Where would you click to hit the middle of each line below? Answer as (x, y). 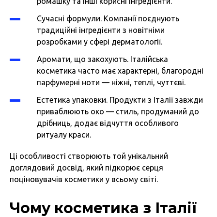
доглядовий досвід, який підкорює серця (86, 168)
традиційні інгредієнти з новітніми (101, 30)
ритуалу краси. (64, 135)
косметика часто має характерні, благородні (120, 71)
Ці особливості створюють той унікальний (89, 156)
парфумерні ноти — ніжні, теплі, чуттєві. (111, 83)
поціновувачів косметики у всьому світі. (84, 179)
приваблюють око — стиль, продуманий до (118, 112)
